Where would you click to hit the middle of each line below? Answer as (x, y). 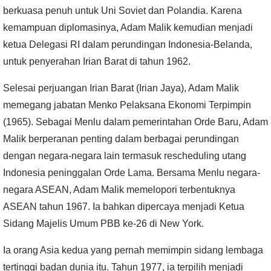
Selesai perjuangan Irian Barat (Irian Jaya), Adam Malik (121, 88)
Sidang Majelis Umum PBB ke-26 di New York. (103, 224)
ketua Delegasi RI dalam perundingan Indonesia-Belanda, (128, 45)
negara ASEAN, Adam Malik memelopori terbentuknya (119, 190)
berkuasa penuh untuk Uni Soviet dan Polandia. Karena (122, 11)
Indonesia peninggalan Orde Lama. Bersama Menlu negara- (132, 173)
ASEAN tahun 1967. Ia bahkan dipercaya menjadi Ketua (124, 207)
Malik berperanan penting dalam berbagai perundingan (121, 139)
